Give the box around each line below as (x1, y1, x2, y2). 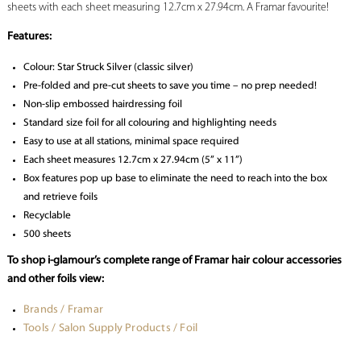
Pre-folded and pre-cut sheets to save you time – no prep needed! (23, 81, 317, 92)
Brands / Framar (23, 304, 103, 317)
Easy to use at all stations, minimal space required (23, 136, 239, 147)
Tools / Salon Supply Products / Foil (23, 322, 198, 335)
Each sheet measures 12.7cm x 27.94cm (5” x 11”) (23, 155, 243, 166)
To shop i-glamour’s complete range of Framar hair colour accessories (6, 255, 342, 268)
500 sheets (23, 229, 71, 240)
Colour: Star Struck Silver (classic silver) (23, 62, 193, 73)
